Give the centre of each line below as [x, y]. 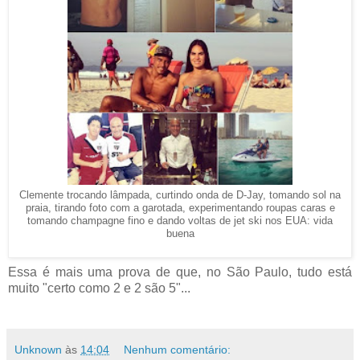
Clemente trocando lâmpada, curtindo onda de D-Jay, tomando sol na [180, 195]
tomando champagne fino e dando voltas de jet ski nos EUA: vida [180, 221]
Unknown [38, 349]
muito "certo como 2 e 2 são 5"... [99, 288]
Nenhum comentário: [178, 349]
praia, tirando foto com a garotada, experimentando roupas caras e [180, 208]
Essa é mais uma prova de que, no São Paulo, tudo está [180, 272]
